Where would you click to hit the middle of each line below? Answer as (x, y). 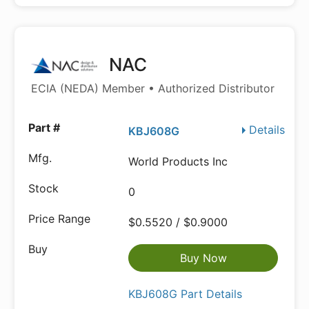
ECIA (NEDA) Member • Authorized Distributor (153, 88)
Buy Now (203, 258)
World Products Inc (178, 161)
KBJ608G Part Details (186, 294)
